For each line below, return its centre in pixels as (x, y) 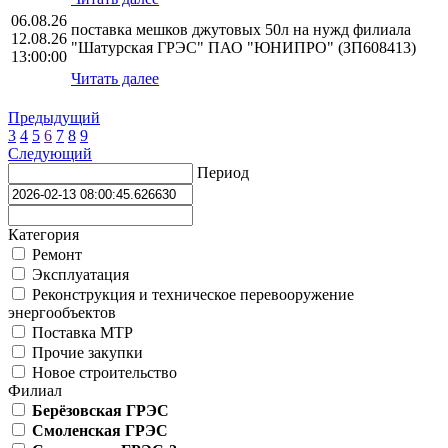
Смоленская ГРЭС (100, 431)
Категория (43, 235)
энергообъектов (62, 313)
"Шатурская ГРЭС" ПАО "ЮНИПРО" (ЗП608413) (243, 48)
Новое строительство (102, 373)
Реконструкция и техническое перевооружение (191, 295)
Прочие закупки (85, 353)
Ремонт (55, 255)
